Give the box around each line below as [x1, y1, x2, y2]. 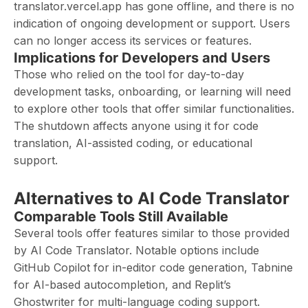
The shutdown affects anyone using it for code [14, 119, 258, 133]
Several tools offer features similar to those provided [14, 226, 289, 240]
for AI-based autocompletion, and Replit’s [14, 278, 231, 291]
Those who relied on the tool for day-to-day [14, 67, 244, 81]
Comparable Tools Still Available [14, 208, 228, 225]
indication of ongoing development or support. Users [14, 16, 290, 30]
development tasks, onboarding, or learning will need [14, 85, 291, 98]
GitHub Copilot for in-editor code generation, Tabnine [14, 261, 293, 274]
